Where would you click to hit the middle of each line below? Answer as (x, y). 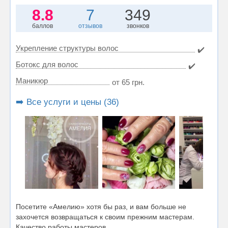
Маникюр (32, 80)
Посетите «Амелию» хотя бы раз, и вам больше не (101, 207)
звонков (138, 26)
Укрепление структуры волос (67, 48)
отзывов (90, 26)
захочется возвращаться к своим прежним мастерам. (105, 217)
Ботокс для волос (47, 64)
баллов (43, 26)
